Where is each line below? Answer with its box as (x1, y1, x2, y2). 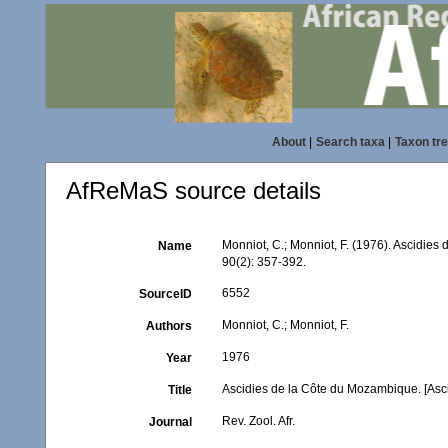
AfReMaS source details (66, 177, 321, 204)
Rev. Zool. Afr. (222, 414, 296, 428)
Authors (146, 319, 193, 333)
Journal (149, 415, 193, 429)
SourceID (139, 287, 193, 301)
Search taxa (315, 135, 385, 149)
